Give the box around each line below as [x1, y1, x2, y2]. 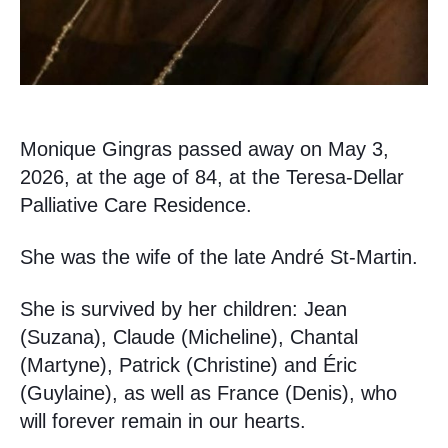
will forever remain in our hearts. [20, 410, 306, 433]
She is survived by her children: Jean [20, 298, 347, 321]
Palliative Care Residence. [20, 194, 252, 217]
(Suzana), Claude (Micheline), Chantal [20, 326, 358, 349]
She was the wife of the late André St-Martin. [20, 246, 418, 269]
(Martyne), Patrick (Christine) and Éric [20, 354, 357, 377]
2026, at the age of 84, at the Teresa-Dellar [20, 166, 404, 189]
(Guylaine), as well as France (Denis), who [20, 382, 397, 405]
